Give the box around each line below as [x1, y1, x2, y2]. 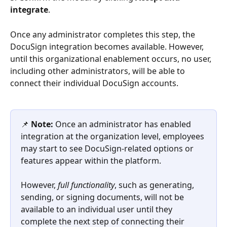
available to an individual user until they [21, 204, 174, 215]
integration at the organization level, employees [21, 131, 206, 142]
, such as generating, [115, 179, 196, 191]
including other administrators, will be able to [10, 65, 187, 77]
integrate [10, 4, 48, 16]
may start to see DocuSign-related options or [21, 143, 196, 155]
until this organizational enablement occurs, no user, [10, 53, 213, 64]
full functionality [58, 179, 115, 191]
